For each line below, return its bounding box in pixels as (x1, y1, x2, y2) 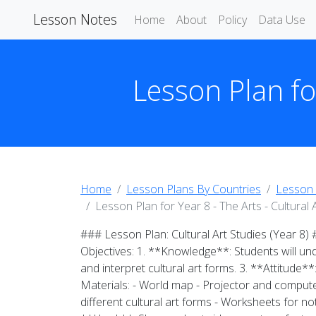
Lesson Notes (30, 10, 117, 29)
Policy (218, 12, 247, 28)
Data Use (258, 12, 305, 28)
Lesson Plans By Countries (126, 181, 261, 197)
